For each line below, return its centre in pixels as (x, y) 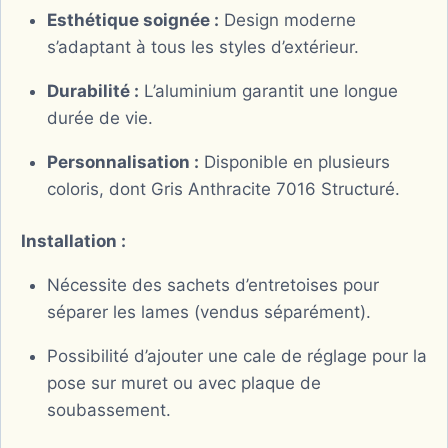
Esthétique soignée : (132, 19)
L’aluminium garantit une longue (268, 90)
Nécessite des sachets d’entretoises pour (212, 285)
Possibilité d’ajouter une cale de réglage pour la (236, 356)
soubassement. (108, 410)
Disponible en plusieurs (294, 161)
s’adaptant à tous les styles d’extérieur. (202, 46)
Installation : (73, 241)
